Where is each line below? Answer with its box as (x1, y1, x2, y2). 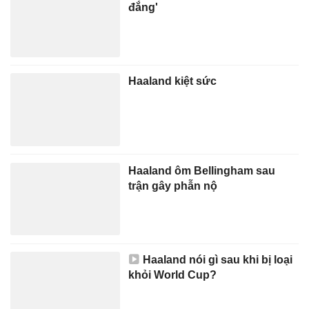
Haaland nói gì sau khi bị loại (143, 252, 293, 266)
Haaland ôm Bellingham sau (128, 163, 276, 177)
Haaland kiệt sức (128, 74, 217, 88)
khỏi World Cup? (128, 268, 217, 281)
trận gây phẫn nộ (128, 179, 218, 192)
